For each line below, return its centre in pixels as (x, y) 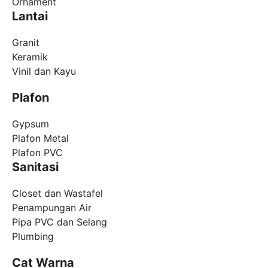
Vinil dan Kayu (44, 71)
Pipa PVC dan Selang (60, 222)
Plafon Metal (40, 138)
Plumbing (33, 236)
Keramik (30, 57)
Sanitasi (35, 167)
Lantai (30, 16)
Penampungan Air (52, 207)
